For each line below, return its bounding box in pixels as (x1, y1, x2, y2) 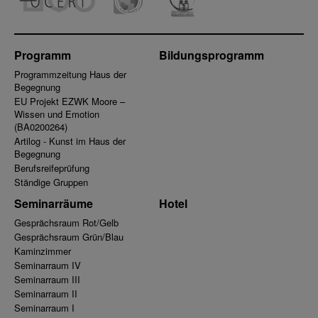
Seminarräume (14, 195, 93, 212)
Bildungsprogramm (159, 47, 264, 64)
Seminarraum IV (14, 258, 81, 273)
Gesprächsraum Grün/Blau (14, 230, 124, 244)
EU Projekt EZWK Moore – (14, 94, 125, 109)
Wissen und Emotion (14, 107, 99, 121)
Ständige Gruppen (14, 175, 88, 190)
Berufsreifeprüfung (14, 161, 89, 175)
